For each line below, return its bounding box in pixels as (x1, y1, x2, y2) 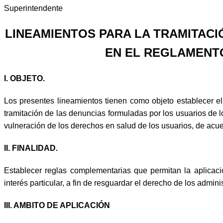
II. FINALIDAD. (4, 143, 58, 152)
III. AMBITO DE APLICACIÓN (4, 201, 110, 210)
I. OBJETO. (4, 74, 45, 83)
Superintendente (4, 4, 63, 13)
